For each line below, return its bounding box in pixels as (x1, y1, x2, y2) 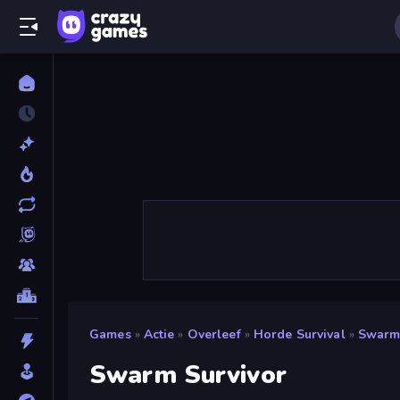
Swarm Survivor (89, 358, 287, 393)
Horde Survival (253, 325, 346, 343)
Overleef (187, 325, 241, 343)
